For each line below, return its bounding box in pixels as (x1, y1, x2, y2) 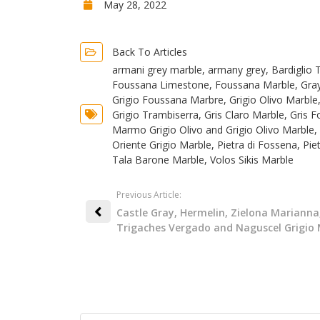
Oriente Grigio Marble (111, 137, 211, 151)
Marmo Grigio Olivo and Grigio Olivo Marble (111, 122, 314, 136)
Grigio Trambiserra (111, 107, 199, 121)
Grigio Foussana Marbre (111, 92, 224, 106)
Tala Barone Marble (111, 152, 204, 166)
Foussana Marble (214, 77, 295, 91)
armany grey (207, 62, 266, 76)
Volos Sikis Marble (209, 152, 294, 166)
